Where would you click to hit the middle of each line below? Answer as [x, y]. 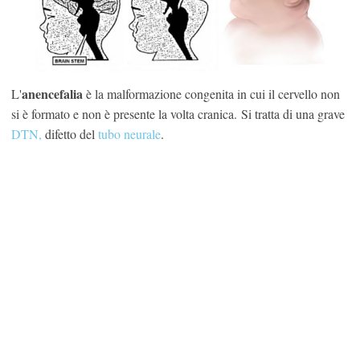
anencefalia [54, 93]
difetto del [70, 133]
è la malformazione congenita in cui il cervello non [213, 93]
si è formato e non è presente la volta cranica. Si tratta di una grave [178, 113]
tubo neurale [129, 133]
